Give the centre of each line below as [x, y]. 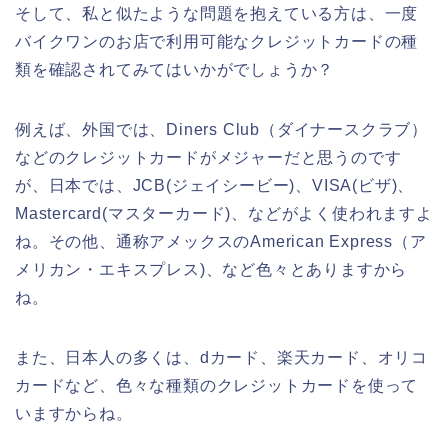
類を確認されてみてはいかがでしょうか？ [175, 69]
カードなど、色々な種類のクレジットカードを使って [217, 385]
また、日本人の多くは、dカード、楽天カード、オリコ [222, 357]
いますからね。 [74, 413]
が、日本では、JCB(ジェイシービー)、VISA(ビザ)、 [215, 185]
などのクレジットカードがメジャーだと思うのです [208, 157]
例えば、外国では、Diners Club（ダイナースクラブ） [221, 129]
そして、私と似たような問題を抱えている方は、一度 [217, 13]
